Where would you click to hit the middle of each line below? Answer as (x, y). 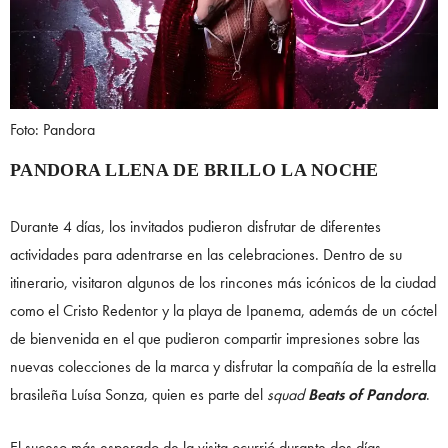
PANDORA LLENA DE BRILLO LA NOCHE (194, 169)
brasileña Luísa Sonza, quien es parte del (138, 394)
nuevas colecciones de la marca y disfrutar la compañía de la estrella (223, 366)
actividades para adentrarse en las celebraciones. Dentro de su (206, 254)
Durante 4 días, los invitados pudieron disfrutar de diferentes (195, 226)
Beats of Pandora (367, 394)
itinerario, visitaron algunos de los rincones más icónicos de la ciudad (223, 282)
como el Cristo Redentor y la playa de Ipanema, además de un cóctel (223, 310)
